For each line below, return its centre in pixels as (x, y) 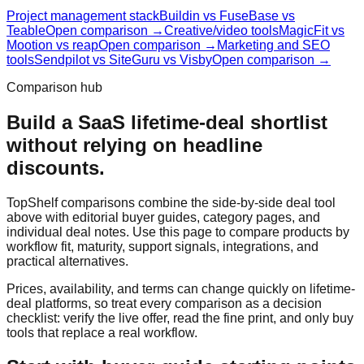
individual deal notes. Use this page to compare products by (178, 232)
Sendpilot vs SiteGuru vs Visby (123, 59)
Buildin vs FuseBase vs (227, 15)
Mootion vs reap (52, 45)
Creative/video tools (221, 30)
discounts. (56, 167)
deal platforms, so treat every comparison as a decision (164, 303)
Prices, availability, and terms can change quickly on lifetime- (181, 288)
